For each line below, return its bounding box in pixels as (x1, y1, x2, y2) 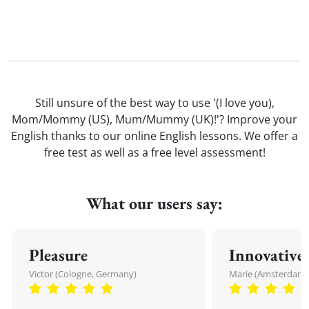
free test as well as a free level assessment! (43, 145, 266, 160)
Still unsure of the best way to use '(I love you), (34, 95, 275, 110)
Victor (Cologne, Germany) (29, 268, 137, 280)
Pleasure (29, 244, 88, 266)
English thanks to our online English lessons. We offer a (11, 128, 298, 143)
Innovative (229, 244, 304, 266)
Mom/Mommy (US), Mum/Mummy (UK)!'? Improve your (12, 112, 297, 127)
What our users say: (86, 192, 223, 214)
